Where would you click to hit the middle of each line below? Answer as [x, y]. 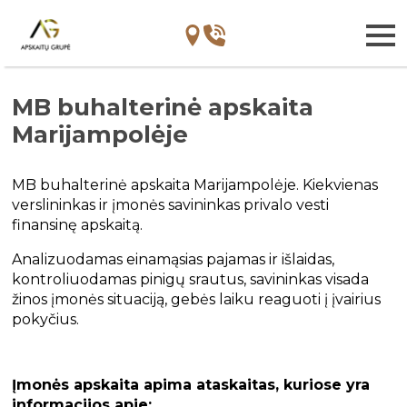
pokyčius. [46, 320]
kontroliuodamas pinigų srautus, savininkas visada [191, 280]
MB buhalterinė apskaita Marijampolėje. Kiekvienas [195, 185]
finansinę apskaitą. [78, 225]
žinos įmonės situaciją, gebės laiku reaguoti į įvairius [197, 300]
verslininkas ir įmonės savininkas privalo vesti [171, 205]
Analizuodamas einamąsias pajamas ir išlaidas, [174, 260]
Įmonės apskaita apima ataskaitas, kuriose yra [191, 384]
